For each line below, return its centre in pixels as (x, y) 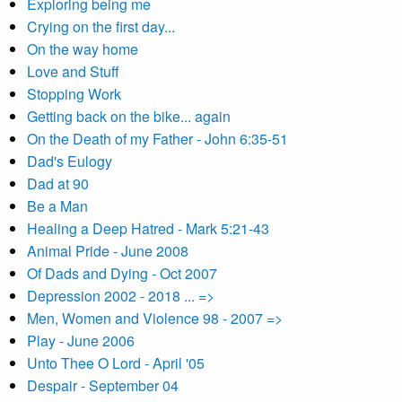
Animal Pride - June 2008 (108, 251)
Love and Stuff (73, 71)
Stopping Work (74, 94)
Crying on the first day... (101, 26)
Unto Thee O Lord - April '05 (116, 363)
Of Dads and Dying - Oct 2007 (122, 273)
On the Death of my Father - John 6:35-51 (157, 139)
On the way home (83, 49)
